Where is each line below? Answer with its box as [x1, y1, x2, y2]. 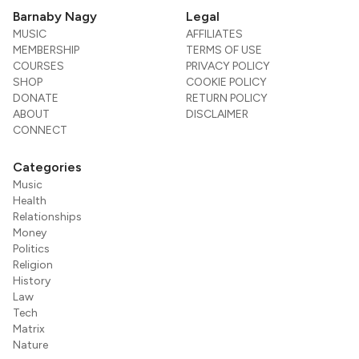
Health [13, 194, 46, 208]
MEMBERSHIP [13, 43, 79, 58]
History [13, 274, 50, 288]
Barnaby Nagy [13, 9, 97, 25]
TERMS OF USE [186, 43, 262, 58]
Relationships [13, 210, 82, 224]
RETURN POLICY [186, 91, 268, 106]
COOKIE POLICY [186, 75, 267, 90]
